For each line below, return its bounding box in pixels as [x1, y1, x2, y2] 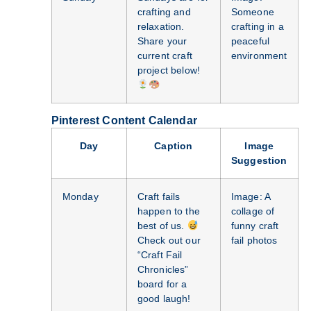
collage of [230, 205, 275, 217]
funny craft [230, 220, 279, 232]
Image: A [230, 191, 271, 203]
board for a [137, 278, 187, 290]
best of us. [137, 220, 187, 232]
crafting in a [230, 21, 284, 33]
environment [230, 50, 287, 62]
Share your [137, 35, 187, 47]
